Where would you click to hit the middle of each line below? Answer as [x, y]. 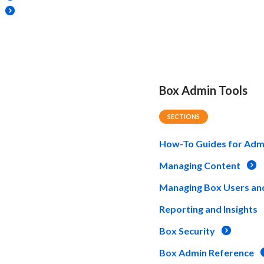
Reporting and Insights [209, 209]
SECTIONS [184, 116]
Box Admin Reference [207, 252]
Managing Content [200, 165]
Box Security [187, 230]
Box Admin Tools [204, 90]
